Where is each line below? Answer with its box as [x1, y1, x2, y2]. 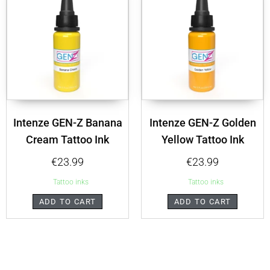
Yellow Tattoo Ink [161, 133, 244, 146]
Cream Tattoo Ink [26, 133, 109, 146]
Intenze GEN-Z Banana [13, 116, 122, 130]
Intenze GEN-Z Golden [149, 116, 256, 130]
